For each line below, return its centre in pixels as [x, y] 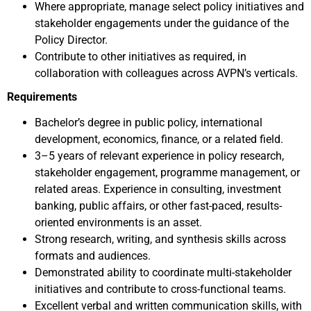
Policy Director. [71, 40]
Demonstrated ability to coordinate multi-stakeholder [163, 272]
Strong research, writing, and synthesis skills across [160, 239]
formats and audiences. [93, 256]
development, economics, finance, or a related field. [159, 139]
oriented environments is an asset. [118, 222]
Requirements [42, 97]
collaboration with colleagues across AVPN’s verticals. [166, 73]
